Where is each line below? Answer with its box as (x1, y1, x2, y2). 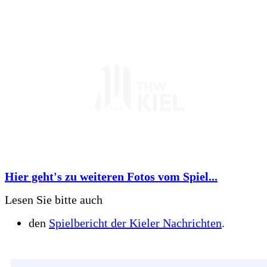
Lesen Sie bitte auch (5, 193, 103, 206)
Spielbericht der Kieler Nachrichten (49, 216, 222, 229)
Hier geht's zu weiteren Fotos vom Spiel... (5, 169, 218, 183)
